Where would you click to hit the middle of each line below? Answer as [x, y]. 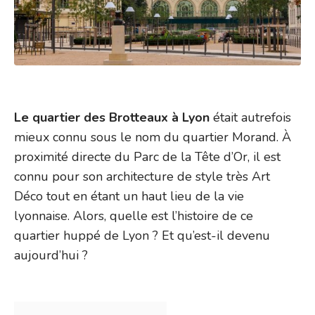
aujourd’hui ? [51, 255]
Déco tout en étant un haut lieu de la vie [129, 196]
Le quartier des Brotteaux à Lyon [112, 117]
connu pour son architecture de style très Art [142, 176]
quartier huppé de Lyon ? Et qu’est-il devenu [142, 235]
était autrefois [250, 117]
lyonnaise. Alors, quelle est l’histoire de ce [134, 216]
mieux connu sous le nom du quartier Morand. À [153, 137]
